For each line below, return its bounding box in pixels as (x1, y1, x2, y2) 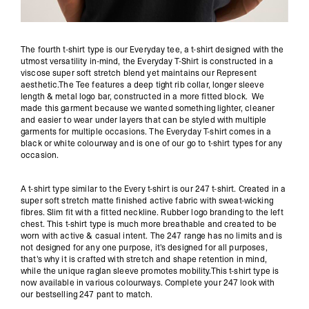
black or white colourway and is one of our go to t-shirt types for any (21, 138, 283, 149)
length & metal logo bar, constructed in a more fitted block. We (21, 91, 265, 102)
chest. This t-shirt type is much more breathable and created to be (21, 219, 277, 230)
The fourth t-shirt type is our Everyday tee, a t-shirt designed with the (21, 44, 284, 55)
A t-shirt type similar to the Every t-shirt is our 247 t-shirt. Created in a (21, 183, 286, 195)
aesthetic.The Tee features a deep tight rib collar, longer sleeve (21, 79, 264, 90)
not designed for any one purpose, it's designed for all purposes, (21, 242, 268, 253)
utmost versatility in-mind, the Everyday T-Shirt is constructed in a (21, 56, 274, 67)
